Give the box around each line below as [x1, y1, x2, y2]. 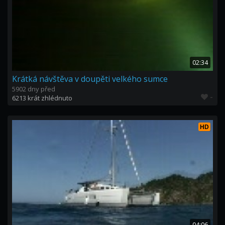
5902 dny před [12, 84, 55, 93]
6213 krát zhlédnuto [12, 93, 72, 102]
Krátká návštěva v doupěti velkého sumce [12, 73, 168, 84]
